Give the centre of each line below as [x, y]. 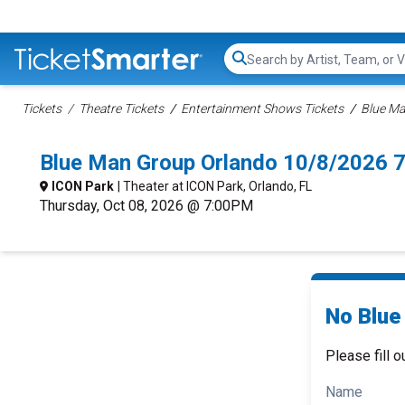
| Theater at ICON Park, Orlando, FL [215, 186]
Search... [272, 68]
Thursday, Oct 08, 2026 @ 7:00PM [146, 206]
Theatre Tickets [121, 108]
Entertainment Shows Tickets [262, 108]
